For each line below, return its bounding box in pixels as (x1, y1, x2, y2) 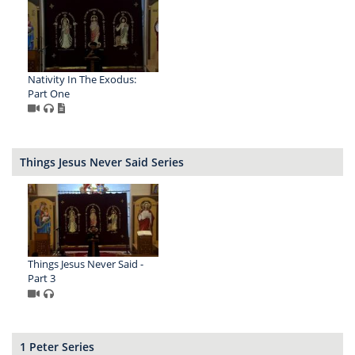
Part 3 (28, 271, 55, 286)
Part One (28, 86, 70, 101)
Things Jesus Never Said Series (20, 154, 184, 170)
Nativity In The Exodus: (28, 71, 136, 86)
